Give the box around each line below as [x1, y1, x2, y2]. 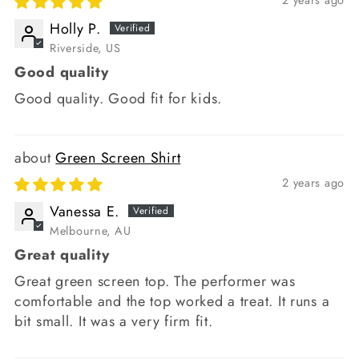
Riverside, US [50, 40, 121, 57]
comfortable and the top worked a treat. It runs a [14, 291, 330, 313]
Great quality [14, 244, 110, 266]
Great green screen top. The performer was [14, 271, 296, 292]
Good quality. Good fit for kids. [14, 88, 223, 110]
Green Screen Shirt [55, 147, 181, 169]
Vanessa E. [50, 201, 120, 223]
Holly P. [50, 18, 101, 40]
